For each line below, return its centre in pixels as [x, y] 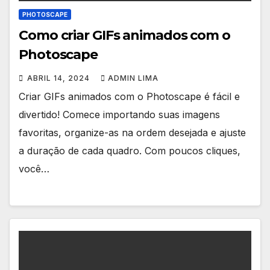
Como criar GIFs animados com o [124, 36]
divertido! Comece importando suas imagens [119, 115]
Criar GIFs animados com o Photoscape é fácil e [129, 97]
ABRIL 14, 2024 [60, 78]
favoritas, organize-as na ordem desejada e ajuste [132, 133]
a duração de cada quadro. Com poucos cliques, [130, 151]
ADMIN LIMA [133, 78]
